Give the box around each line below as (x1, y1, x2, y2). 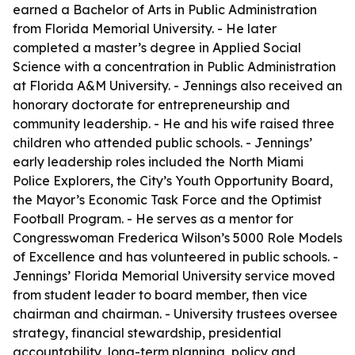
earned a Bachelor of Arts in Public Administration (13, 2, 317, 17)
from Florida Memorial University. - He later (13, 21, 277, 36)
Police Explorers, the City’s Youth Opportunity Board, (13, 173, 333, 189)
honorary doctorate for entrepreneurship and (13, 97, 290, 113)
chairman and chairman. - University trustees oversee (13, 306, 338, 322)
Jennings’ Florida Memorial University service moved (13, 268, 335, 284)
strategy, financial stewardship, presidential (13, 325, 281, 341)
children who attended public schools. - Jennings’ (13, 135, 312, 151)
